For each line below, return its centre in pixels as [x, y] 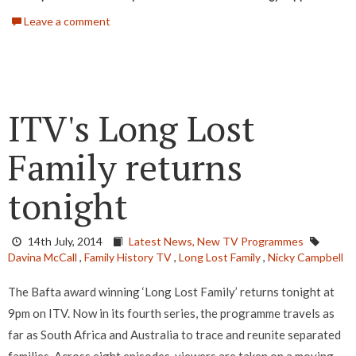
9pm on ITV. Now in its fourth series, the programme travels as [171, 313]
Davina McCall [43, 257]
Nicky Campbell [306, 257]
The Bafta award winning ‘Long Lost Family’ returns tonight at [171, 292]
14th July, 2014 [65, 242]
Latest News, [163, 242]
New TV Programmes [250, 242]
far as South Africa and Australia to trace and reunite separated [174, 335]
